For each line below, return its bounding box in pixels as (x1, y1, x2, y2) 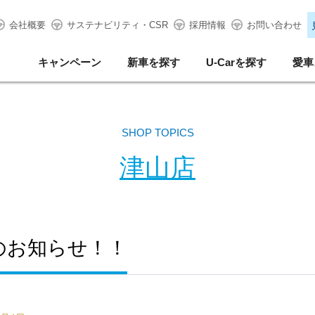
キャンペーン (38, 56, 101, 68)
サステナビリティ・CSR (66, 20, 168, 30)
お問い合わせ (246, 20, 302, 30)
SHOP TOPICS (121, 127, 194, 139)
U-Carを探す (206, 56, 266, 68)
